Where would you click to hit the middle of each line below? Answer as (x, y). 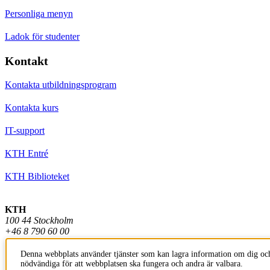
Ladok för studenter (42, 36)
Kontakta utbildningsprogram (61, 84)
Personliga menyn (39, 13)
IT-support (25, 130)
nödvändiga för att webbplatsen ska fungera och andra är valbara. (132, 264)
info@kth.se (27, 242)
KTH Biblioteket (37, 176)
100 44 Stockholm (39, 220)
